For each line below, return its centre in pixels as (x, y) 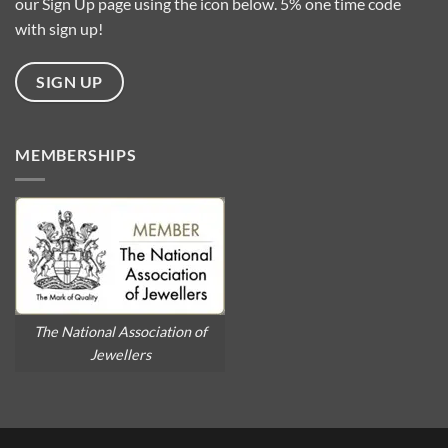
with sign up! (59, 29)
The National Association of (120, 332)
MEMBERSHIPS (76, 155)
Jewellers (120, 355)
